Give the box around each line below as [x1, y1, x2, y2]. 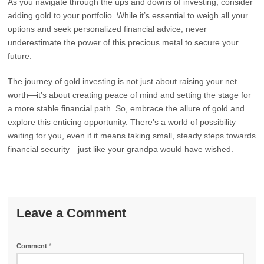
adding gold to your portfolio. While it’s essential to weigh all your [8, 11, 249, 20]
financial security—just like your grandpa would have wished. [8, 144, 234, 154]
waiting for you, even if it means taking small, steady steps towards [8, 131, 256, 140]
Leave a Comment [16, 206, 127, 220]
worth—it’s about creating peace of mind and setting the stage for [8, 90, 252, 100]
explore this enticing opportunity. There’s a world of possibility [8, 117, 236, 127]
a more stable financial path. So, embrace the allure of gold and [8, 104, 245, 113]
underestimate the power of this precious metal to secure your [8, 38, 239, 47]
